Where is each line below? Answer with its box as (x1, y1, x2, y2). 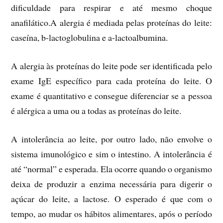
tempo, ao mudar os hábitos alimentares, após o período (11, 207, 212, 220)
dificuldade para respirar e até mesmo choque (11, 1, 212, 14)
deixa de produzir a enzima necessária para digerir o (11, 177, 212, 190)
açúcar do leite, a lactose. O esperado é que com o (11, 192, 212, 205)
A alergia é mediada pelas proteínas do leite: (50, 16, 212, 29)
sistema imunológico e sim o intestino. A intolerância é (11, 147, 212, 160)
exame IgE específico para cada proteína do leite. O (11, 75, 212, 87)
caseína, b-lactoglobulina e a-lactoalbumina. (11, 31, 168, 44)
